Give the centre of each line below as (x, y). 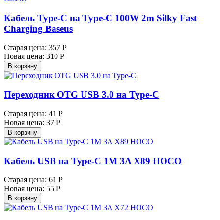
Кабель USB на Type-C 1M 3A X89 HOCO (93, 161)
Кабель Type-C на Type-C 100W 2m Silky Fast (100, 18)
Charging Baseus (38, 28)
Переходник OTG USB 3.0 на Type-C (82, 95)
